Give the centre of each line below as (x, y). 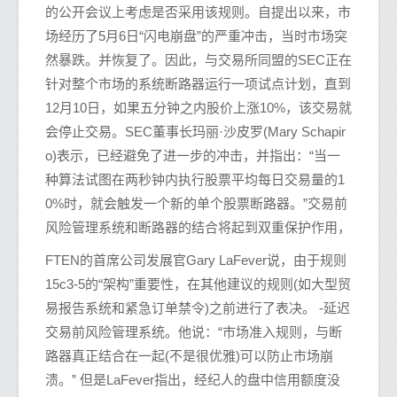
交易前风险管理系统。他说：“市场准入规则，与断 (194, 332)
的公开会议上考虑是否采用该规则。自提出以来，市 (198, 12)
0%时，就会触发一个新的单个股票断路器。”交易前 (196, 204)
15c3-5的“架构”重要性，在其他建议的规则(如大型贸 (198, 284)
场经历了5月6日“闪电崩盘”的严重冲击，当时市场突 (196, 36)
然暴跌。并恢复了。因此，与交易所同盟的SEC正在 (198, 60)
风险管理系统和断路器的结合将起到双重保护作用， (198, 228)
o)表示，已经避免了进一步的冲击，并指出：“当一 (193, 156)
